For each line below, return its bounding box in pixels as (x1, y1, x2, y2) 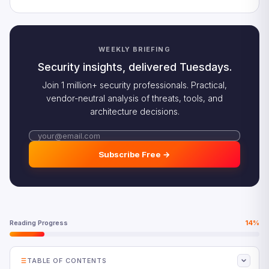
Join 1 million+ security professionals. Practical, (42, 80, 227, 90)
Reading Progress (10, 219, 68, 227)
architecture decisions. (89, 106, 180, 116)
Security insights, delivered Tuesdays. (37, 61, 232, 73)
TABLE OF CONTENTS (27, 256, 107, 265)
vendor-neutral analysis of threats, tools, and (46, 93, 223, 103)
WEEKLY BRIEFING (98, 45, 171, 53)
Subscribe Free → (98, 150, 171, 159)
